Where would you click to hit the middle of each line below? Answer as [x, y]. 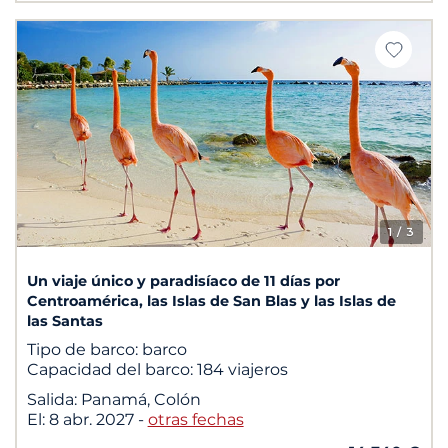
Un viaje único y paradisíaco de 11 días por [183, 280]
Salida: [51, 399]
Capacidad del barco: [111, 369]
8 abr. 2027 [93, 419]
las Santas [64, 320]
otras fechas [195, 419]
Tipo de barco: [84, 349]
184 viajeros [242, 369]
